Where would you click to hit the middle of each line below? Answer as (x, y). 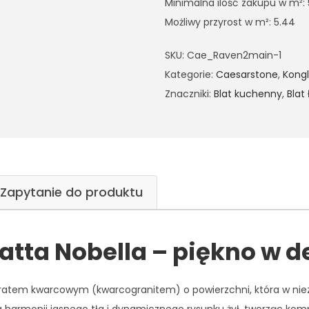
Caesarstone (247, 74)
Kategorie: (190, 74)
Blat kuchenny (248, 94)
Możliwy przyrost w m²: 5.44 (230, 22)
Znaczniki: (189, 94)
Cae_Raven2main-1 (234, 55)
